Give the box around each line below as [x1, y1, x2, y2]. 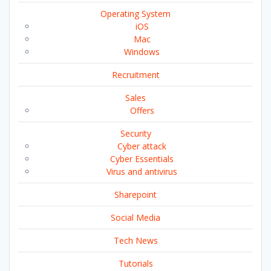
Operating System [100, 7, 171, 19]
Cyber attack [117, 140, 166, 152]
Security [120, 127, 151, 139]
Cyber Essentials [110, 152, 174, 165]
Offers [129, 104, 154, 116]
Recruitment [111, 68, 160, 80]
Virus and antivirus [106, 165, 177, 177]
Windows [124, 45, 160, 57]
